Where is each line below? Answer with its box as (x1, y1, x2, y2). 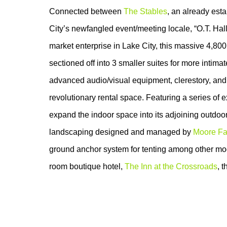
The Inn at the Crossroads (125, 162, 217, 171)
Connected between (49, 7, 124, 16)
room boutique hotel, (49, 162, 125, 171)
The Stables (124, 7, 167, 16)
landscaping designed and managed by (49, 128, 193, 136)
